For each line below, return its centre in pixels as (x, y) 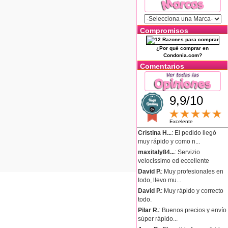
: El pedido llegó (194, 133)
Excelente (181, 122)
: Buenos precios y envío (193, 210)
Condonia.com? (182, 55)
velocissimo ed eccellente (174, 161)
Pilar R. (148, 210)
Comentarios (162, 66)
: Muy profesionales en (192, 171)
